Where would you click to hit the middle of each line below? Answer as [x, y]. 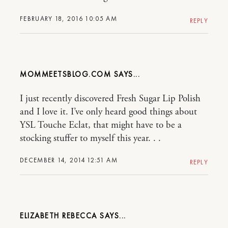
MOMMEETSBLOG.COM [65, 75]
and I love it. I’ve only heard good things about [108, 112]
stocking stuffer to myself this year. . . [90, 139]
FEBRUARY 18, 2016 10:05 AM [68, 19]
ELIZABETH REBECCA [59, 216]
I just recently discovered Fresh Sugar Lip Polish [110, 99]
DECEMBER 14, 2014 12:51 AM [69, 160]
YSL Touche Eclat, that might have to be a [101, 125]
